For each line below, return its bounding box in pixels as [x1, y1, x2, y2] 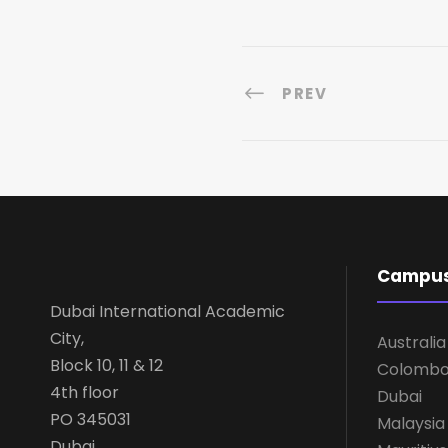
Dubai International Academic [50, 300, 285, 324]
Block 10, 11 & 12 [50, 354, 163, 378]
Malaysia [377, 412, 445, 436]
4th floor [50, 381, 119, 405]
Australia [377, 331, 446, 355]
